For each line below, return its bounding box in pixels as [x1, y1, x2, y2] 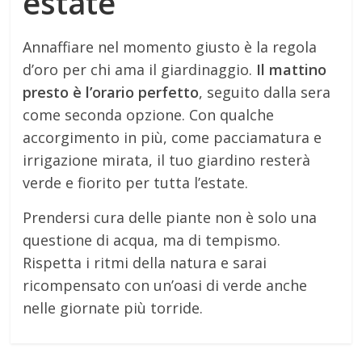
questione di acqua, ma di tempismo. [23, 229, 281, 250]
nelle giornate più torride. [23, 297, 204, 318]
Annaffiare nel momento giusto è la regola [23, 36, 318, 57]
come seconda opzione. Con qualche [23, 104, 275, 124]
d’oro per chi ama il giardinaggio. [23, 59, 257, 79]
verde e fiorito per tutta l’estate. [23, 172, 249, 192]
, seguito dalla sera [199, 82, 331, 102]
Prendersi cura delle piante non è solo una [23, 207, 318, 227]
